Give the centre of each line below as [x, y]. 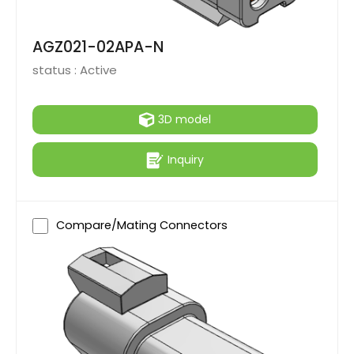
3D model [185, 120]
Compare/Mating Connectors [142, 226]
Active [98, 70]
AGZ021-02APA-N [98, 47]
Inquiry [186, 159]
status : [56, 70]
